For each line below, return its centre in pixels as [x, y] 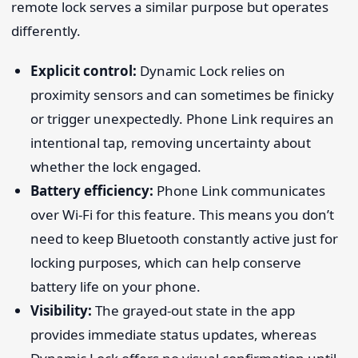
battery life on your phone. [115, 287]
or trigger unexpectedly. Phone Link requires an [182, 119]
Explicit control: [83, 71]
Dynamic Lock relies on [211, 71]
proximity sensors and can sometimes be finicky [182, 95]
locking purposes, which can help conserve [165, 263]
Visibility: [61, 311]
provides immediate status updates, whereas [173, 335]
